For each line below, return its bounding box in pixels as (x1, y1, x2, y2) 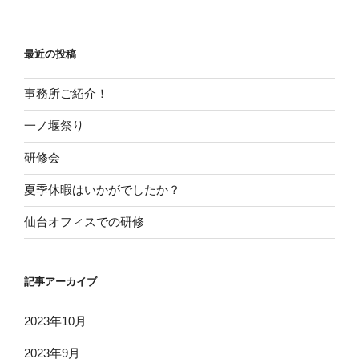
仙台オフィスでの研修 (24, 215, 144, 229)
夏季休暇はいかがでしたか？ (24, 183, 180, 197)
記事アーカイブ (24, 275, 97, 288)
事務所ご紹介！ (24, 87, 108, 101)
